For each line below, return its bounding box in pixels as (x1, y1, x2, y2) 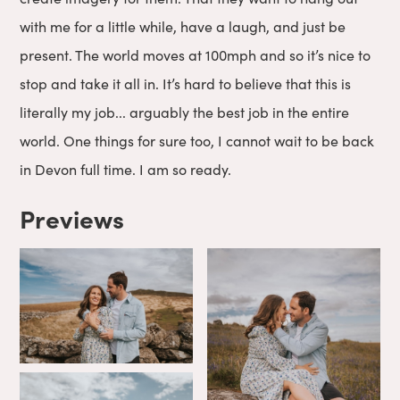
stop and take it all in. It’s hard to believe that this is (20, 74, 352, 94)
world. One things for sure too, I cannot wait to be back (20, 131, 375, 151)
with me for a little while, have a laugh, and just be (20, 17, 346, 37)
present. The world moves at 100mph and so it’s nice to (20, 46, 371, 65)
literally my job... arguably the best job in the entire (20, 103, 350, 122)
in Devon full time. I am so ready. (20, 160, 232, 179)
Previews (20, 201, 125, 236)
